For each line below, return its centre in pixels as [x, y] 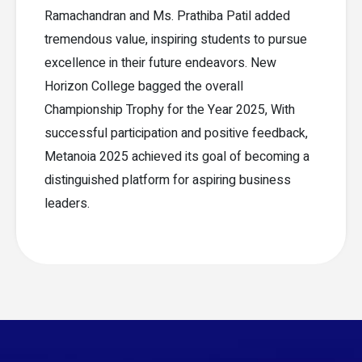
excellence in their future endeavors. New [161, 63]
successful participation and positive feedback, [177, 133]
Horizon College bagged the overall [144, 86]
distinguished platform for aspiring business [168, 180]
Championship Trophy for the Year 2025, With [170, 109]
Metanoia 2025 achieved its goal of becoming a [177, 156]
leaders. [67, 203]
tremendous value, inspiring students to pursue [176, 39]
